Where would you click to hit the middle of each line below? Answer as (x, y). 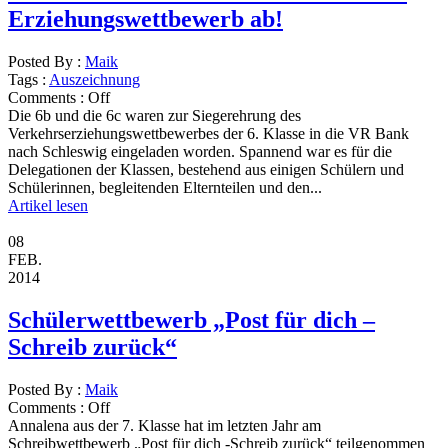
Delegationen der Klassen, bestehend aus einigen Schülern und (206, 169)
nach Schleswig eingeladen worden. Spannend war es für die (200, 151)
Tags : (28, 79)
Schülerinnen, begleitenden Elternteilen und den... (165, 187)
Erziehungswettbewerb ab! (145, 18)
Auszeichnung (94, 79)
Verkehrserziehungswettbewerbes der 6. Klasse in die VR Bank (208, 133)
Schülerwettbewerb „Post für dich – (191, 319)
